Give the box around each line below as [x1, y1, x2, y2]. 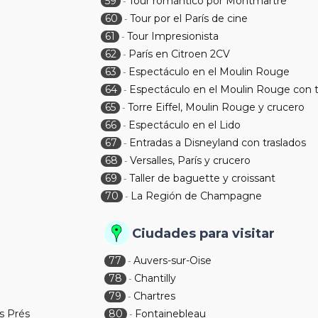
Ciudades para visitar [132, 226, 275, 241]
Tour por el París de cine [130, 12, 248, 25]
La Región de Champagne [131, 190, 263, 202]
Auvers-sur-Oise [133, 254, 212, 267]
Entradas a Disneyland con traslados [129, 136, 307, 149]
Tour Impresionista [127, 30, 219, 43]
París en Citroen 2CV [128, 48, 231, 60]
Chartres [133, 290, 176, 302]
